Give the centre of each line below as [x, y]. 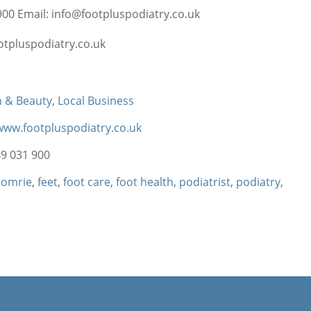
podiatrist [205, 182]
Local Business [96, 101]
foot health [145, 182]
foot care [87, 182]
